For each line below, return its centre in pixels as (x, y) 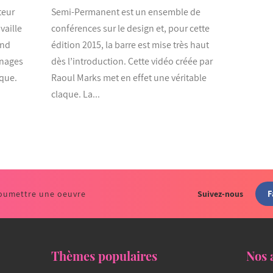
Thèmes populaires (104, 255)
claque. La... (75, 94)
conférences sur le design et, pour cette (130, 28)
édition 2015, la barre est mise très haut (130, 44)
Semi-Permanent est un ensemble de (126, 12)
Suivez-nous (220, 193)
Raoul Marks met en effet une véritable (129, 77)
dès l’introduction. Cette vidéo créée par (132, 61)
